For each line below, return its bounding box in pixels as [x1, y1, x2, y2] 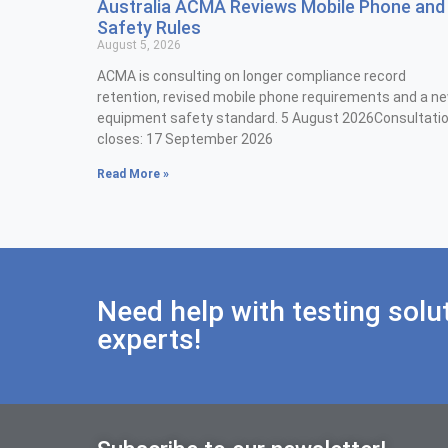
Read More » [97, 167, 169, 182]
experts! [97, 323, 201, 357]
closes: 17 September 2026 [97, 131, 273, 148]
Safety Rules [97, 17, 201, 39]
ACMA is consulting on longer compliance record [97, 68, 406, 85]
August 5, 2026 [97, 38, 181, 53]
